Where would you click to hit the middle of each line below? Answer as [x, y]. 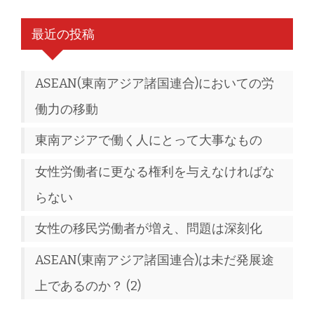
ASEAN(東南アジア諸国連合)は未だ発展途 [155, 260]
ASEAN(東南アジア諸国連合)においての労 [155, 83]
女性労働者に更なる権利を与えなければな [155, 171]
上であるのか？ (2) [88, 286]
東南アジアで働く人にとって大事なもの [149, 141]
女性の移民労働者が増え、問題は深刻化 [149, 229]
